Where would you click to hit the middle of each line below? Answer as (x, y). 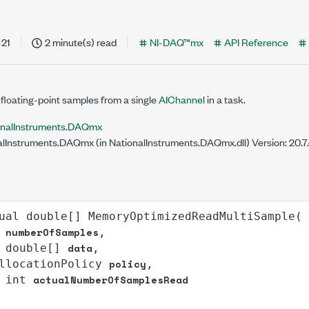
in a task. (225, 99)
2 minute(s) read (81, 42)
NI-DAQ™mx (177, 42)
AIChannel (182, 99)
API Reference (256, 42)
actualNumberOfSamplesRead (110, 279)
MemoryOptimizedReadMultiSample (191, 216)
